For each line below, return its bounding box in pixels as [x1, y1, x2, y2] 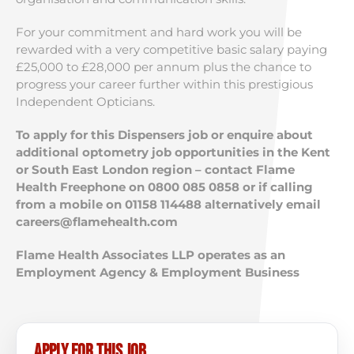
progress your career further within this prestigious [16, 77, 313, 92]
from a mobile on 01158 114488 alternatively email [16, 197, 321, 212]
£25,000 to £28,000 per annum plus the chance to [16, 59, 311, 74]
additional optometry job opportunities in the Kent [16, 145, 330, 160]
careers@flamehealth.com [16, 214, 178, 229]
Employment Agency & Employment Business [16, 265, 299, 280]
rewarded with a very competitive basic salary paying [16, 42, 327, 57]
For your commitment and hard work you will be [16, 24, 302, 40]
